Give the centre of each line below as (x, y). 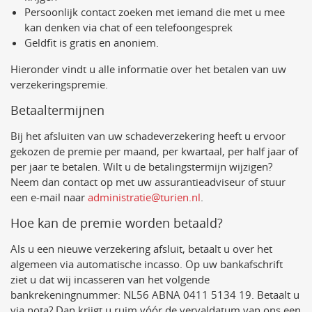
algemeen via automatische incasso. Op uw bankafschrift (147, 264)
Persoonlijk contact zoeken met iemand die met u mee (155, 12)
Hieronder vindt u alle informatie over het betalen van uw (148, 69)
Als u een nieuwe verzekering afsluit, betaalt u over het (141, 249)
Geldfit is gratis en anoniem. (92, 42)
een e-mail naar (49, 197)
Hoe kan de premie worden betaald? (117, 223)
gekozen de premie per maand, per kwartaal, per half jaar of (154, 151)
